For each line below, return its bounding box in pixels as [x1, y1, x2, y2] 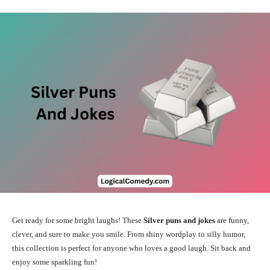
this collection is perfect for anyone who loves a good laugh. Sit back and [12, 243, 251, 253]
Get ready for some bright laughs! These [12, 215, 143, 225]
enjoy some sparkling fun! [12, 257, 97, 266]
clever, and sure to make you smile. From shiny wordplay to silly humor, [12, 229, 245, 239]
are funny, [215, 215, 249, 225]
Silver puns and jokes [143, 215, 215, 225]
